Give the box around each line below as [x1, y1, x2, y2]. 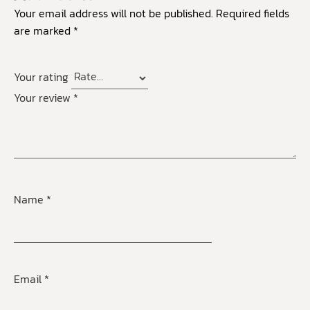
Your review [14, 89, 73, 107]
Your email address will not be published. [14, 5, 213, 22]
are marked [14, 22, 73, 39]
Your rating [14, 68, 71, 85]
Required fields [216, 5, 289, 22]
